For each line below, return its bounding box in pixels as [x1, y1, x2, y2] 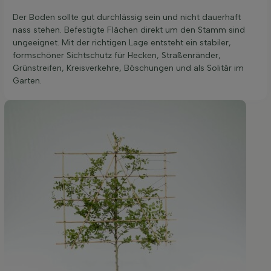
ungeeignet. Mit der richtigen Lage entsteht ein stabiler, [13, 37, 231, 48]
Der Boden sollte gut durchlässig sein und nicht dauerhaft [13, 11, 241, 22]
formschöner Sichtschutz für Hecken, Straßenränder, [13, 50, 221, 60]
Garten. [13, 75, 42, 86]
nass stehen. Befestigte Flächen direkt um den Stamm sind [13, 24, 245, 35]
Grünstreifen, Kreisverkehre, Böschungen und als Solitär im [13, 62, 244, 73]
